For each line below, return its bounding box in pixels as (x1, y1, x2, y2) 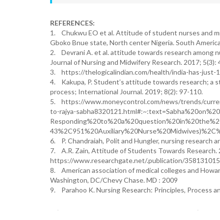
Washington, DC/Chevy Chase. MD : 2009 (50, 176, 178, 184)
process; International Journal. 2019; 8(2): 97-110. (50, 87, 203, 96)
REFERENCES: (50, 19, 95, 27)
